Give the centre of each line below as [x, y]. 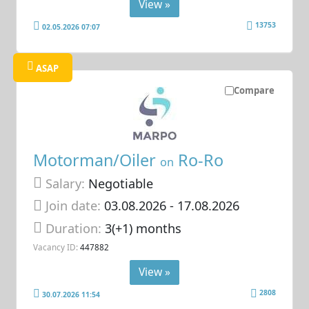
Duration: [76, 228]
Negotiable [119, 183]
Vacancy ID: [56, 247]
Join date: [73, 206]
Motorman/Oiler [97, 160]
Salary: [66, 183]
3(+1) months [143, 228]
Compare [254, 91]
